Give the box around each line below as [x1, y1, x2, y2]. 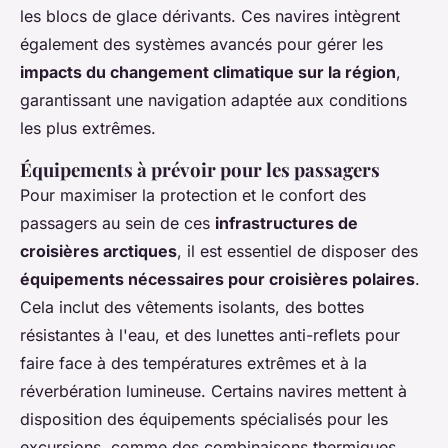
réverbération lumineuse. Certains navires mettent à [20, 380, 407, 401]
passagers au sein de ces [20, 212, 215, 233]
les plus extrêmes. [20, 117, 156, 138]
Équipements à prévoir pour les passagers [20, 156, 380, 182]
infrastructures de [215, 212, 358, 233]
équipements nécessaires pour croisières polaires [20, 268, 415, 289]
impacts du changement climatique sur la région [20, 61, 396, 82]
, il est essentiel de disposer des [177, 240, 418, 261]
